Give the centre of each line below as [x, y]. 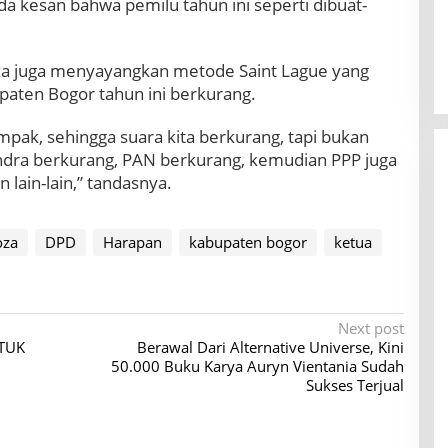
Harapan [132, 242]
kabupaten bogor [247, 242]
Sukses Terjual [354, 385]
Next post [370, 328]
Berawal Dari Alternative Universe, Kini [270, 347]
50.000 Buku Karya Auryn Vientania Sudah [257, 366]
